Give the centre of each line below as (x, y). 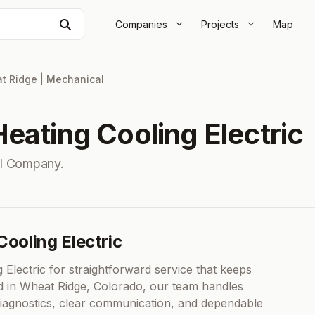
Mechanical (75, 79)
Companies (141, 24)
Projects (220, 24)
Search (89, 24)
